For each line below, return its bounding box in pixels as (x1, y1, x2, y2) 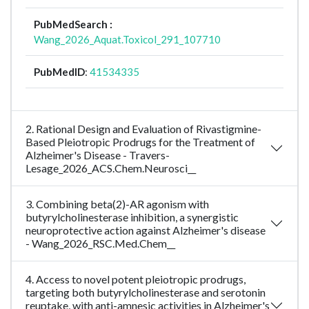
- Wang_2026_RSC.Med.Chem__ (26, 237, 175, 250)
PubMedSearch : (34, 18, 112, 31)
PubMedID (34, 66, 85, 79)
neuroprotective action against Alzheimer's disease (26, 223, 266, 237)
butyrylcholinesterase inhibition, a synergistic (26, 210, 239, 224)
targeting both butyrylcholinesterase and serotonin (26, 286, 266, 299)
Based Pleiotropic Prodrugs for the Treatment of (26, 135, 255, 149)
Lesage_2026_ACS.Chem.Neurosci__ (26, 161, 196, 175)
